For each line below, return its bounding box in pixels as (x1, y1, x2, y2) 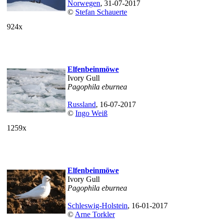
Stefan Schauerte (75, 8, 127, 16)
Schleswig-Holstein (67, 201, 128, 210)
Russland (67, 100, 96, 109)
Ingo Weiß (75, 109, 108, 117)
